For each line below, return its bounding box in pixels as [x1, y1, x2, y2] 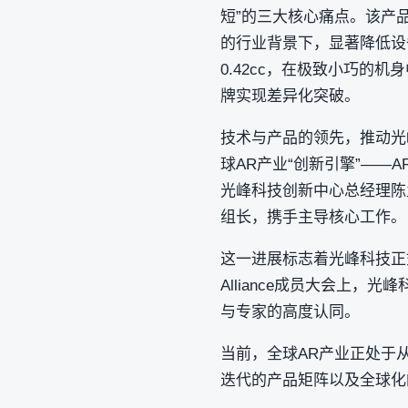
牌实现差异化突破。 [220, 87, 360, 105]
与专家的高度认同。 [220, 302, 360, 321]
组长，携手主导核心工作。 [220, 208, 406, 226]
